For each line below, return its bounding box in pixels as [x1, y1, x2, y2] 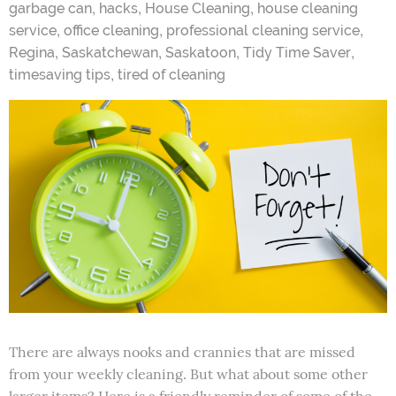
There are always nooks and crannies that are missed [9, 343, 355, 362]
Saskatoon [165, 44, 236, 62]
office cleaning [64, 22, 159, 40]
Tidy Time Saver [243, 44, 351, 62]
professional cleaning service [166, 22, 360, 40]
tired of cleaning [118, 66, 225, 84]
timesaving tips [9, 66, 110, 84]
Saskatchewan [62, 44, 158, 62]
